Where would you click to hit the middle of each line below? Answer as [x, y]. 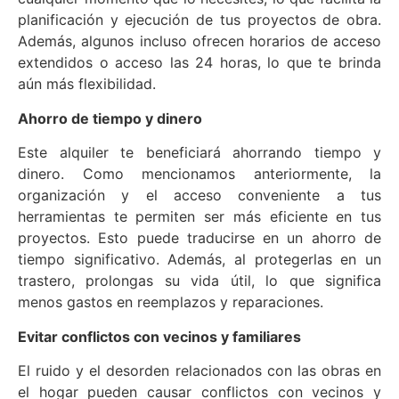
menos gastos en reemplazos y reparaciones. [171, 302]
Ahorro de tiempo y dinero [110, 118]
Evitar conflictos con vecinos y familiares [159, 336]
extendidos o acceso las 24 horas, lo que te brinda [199, 63]
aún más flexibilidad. [87, 84]
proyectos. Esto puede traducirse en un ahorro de [199, 238]
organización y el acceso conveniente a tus [199, 195]
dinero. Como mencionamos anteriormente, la [199, 174]
